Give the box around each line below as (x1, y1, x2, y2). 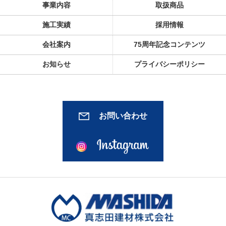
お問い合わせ (99, 111, 147, 120)
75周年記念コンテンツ (134, 40, 205, 48)
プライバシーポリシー (134, 60, 205, 68)
